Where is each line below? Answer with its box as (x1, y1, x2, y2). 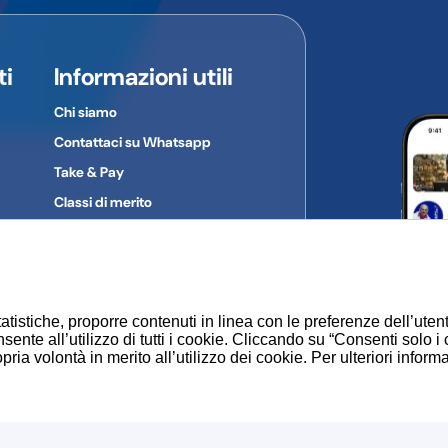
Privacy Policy (53, 252, 142, 271)
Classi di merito (53, 192, 152, 211)
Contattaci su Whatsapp (53, 132, 211, 151)
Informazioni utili (53, 60, 233, 92)
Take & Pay (53, 162, 124, 181)
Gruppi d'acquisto (53, 222, 170, 241)
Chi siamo (53, 102, 117, 121)
